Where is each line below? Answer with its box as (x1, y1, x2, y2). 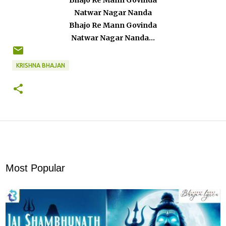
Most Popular (6, 162, 66, 174)
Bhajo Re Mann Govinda (69, 20, 157, 30)
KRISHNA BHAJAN (16, 62, 65, 69)
